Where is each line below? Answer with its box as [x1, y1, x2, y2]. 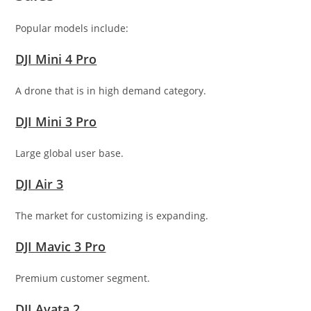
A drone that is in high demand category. [15, 84, 207, 98]
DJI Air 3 [15, 176, 64, 193]
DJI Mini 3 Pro [15, 113, 97, 131]
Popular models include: [15, 22, 129, 35]
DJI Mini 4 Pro [15, 51, 97, 68]
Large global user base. [15, 146, 124, 160]
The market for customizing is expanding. [15, 209, 209, 223]
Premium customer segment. [15, 271, 151, 285]
